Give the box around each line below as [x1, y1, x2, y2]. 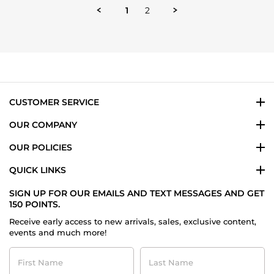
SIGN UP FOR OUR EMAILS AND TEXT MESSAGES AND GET [9, 188, 264, 199]
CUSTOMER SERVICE [9, 97, 99, 108]
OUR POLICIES [9, 142, 72, 154]
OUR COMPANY [9, 119, 77, 131]
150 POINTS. [9, 199, 60, 210]
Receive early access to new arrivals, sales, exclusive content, [9, 217, 256, 227]
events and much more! [9, 228, 106, 238]
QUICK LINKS [9, 165, 66, 176]
